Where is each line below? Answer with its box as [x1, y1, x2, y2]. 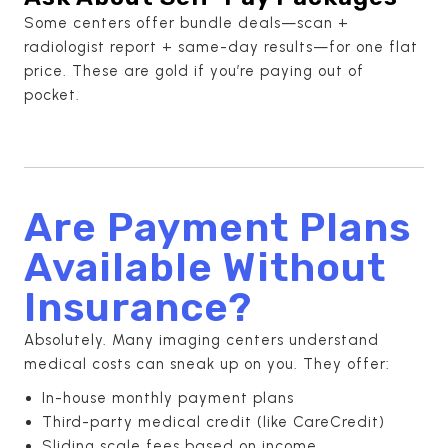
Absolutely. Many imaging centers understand [24, 330, 379, 349]
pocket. [24, 85, 80, 104]
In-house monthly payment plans [42, 388, 294, 407]
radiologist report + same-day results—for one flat [24, 37, 418, 56]
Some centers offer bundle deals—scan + [24, 13, 349, 32]
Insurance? [24, 283, 252, 331]
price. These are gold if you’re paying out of [24, 61, 364, 80]
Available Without [24, 243, 386, 291]
